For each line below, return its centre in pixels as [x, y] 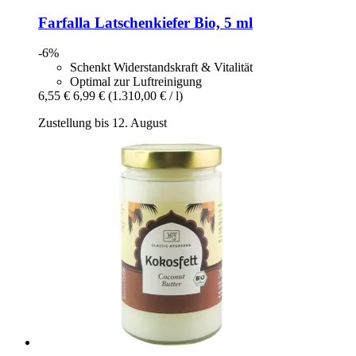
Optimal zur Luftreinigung [136, 82]
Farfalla [64, 22]
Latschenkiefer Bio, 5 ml [172, 22]
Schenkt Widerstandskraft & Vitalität [161, 68]
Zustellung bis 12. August [103, 123]
